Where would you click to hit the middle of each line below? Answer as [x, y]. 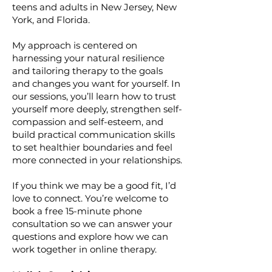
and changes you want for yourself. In [96, 83]
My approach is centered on [75, 45]
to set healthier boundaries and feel [92, 147]
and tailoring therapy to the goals [87, 71]
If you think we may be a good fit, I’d [94, 185]
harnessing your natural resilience [88, 58]
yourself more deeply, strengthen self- [97, 109]
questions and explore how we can [90, 236]
